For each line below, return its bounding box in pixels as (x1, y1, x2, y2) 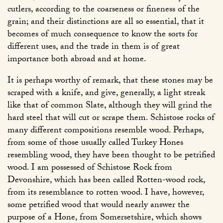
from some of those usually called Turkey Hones (7, 136, 183, 152)
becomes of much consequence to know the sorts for (7, 27, 198, 43)
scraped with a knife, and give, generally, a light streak (7, 86, 205, 102)
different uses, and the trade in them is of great (7, 40, 180, 56)
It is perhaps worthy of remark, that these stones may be (7, 74, 213, 90)
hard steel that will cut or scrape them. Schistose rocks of (7, 111, 215, 127)
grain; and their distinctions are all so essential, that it (7, 15, 204, 31)
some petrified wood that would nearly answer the (7, 198, 190, 214)
